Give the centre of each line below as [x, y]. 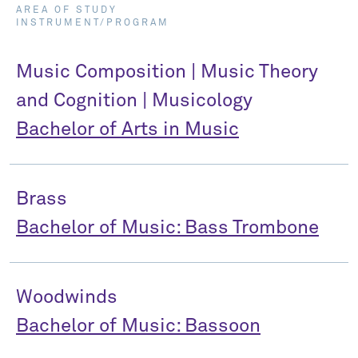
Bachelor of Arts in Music [127, 129]
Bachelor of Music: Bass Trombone [167, 228]
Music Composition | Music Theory [167, 72]
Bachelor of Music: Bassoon [138, 326]
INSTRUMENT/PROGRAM [93, 23]
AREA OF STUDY [67, 10]
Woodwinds [67, 297]
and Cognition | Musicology [134, 101]
